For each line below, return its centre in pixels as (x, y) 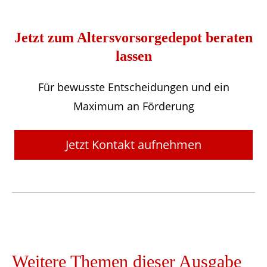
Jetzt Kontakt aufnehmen (133, 144)
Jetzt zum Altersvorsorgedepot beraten (133, 37)
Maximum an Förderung (133, 106)
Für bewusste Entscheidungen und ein (133, 87)
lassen (133, 56)
